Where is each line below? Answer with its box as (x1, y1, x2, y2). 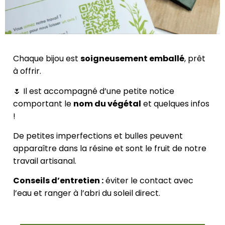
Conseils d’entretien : (13, 175, 103, 187)
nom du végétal (73, 97, 141, 109)
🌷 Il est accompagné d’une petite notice (13, 85, 174, 97)
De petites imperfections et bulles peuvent (13, 130, 183, 142)
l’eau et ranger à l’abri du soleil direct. (13, 187, 160, 199)
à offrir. (13, 65, 41, 77)
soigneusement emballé (80, 53, 184, 65)
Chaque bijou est (13, 53, 80, 65)
